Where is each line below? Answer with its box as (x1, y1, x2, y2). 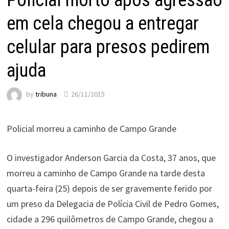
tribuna (35, 89, 57, 99)
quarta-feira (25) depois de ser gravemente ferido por (6, 182, 212, 194)
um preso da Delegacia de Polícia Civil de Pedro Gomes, (6, 198, 219, 210)
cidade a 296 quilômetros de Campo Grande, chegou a (6, 213, 213, 225)
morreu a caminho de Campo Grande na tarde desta (6, 167, 205, 179)
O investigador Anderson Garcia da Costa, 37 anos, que (6, 152, 216, 164)
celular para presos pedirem (6, 36, 210, 58)
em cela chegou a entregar (6, 13, 199, 34)
